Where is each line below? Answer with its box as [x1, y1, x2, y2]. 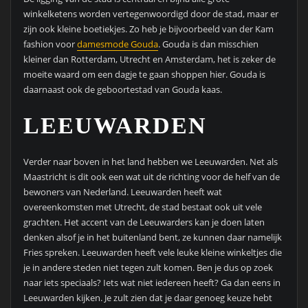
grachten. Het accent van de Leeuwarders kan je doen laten [23, 215, 265, 228]
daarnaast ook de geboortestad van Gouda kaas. [23, 83, 222, 96]
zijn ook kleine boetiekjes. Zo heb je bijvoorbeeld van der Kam [23, 23, 274, 35]
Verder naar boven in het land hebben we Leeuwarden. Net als [23, 155, 278, 168]
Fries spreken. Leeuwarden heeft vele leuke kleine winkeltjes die [23, 245, 282, 258]
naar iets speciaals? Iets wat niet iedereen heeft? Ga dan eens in [23, 276, 280, 289]
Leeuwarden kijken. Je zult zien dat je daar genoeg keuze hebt [23, 291, 272, 304]
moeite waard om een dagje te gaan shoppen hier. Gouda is [23, 68, 265, 80]
